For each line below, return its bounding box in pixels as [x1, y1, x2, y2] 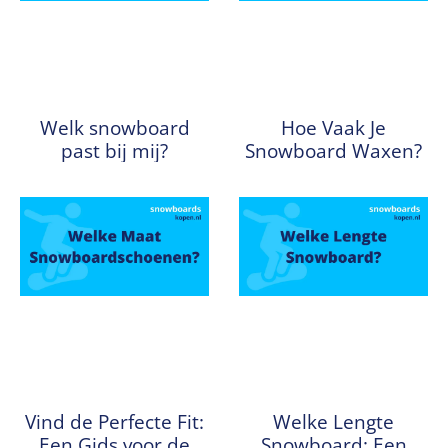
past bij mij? [61, 136, 168, 164]
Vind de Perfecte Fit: [25, 408, 204, 436]
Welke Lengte [273, 408, 394, 436]
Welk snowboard [39, 113, 190, 141]
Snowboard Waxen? [245, 136, 422, 164]
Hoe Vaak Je [281, 113, 386, 141]
